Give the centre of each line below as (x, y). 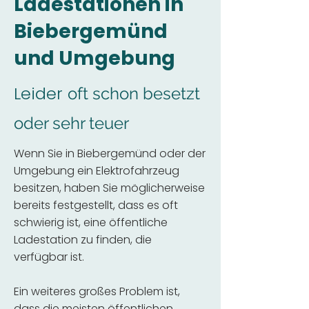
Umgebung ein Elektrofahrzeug (97, 171)
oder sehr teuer (71, 123)
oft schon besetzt (134, 93)
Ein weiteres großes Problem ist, (97, 291)
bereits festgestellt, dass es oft (96, 205)
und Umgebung (94, 58)
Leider (41, 93)
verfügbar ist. (49, 257)
